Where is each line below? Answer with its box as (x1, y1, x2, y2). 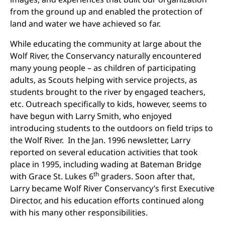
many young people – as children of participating (10, 62, 196, 73)
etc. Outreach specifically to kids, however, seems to (10, 98, 207, 109)
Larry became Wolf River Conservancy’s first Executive (10, 183, 214, 194)
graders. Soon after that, (99, 171, 195, 182)
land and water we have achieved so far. (10, 18, 165, 29)
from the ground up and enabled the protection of (10, 6, 202, 17)
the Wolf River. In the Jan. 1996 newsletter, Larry (10, 135, 190, 146)
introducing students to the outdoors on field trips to (10, 123, 213, 134)
